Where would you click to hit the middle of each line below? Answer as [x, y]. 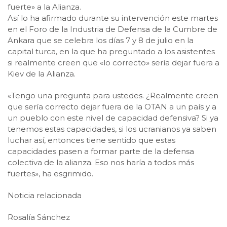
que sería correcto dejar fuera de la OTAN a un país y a [112, 107]
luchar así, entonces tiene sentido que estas [91, 140]
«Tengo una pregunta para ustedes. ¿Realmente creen [113, 96]
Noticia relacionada [45, 195]
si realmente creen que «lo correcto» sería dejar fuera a [113, 63]
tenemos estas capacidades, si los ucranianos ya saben [112, 129]
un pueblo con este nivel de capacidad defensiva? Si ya [113, 118]
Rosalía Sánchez [39, 217]
